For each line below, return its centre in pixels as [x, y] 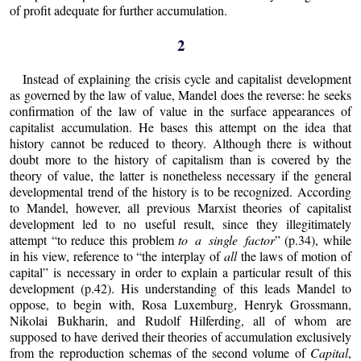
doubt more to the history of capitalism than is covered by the [180, 160]
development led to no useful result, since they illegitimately [180, 224]
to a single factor [226, 240]
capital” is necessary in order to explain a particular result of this [180, 272]
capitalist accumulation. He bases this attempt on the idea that [180, 127]
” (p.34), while [313, 240]
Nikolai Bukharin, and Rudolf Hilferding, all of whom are [180, 321]
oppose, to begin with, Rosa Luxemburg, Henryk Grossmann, [180, 305]
